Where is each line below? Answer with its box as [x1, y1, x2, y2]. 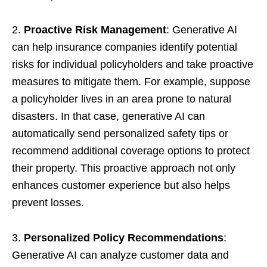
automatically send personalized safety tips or [12, 127, 228, 139]
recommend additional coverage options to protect [12, 144, 250, 157]
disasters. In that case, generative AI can [12, 110, 205, 122]
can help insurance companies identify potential [12, 41, 237, 53]
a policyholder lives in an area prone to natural [12, 92, 231, 105]
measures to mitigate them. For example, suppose [12, 75, 250, 88]
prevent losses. [12, 196, 84, 209]
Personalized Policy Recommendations [24, 231, 223, 244]
